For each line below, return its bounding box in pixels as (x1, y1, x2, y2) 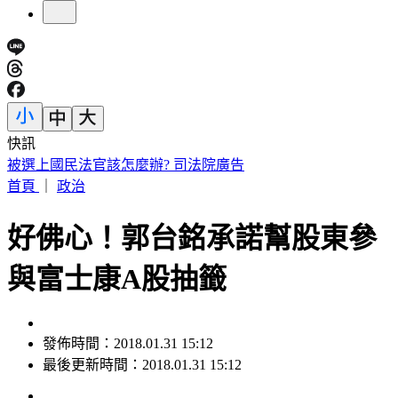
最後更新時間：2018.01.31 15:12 (43, 357, 242, 373)
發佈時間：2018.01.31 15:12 (43, 336, 213, 352)
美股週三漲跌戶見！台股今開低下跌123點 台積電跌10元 (7, 157, 370, 173)
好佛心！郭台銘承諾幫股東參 (7, 221, 377, 254)
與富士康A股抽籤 (7, 262, 227, 295)
